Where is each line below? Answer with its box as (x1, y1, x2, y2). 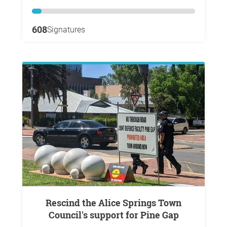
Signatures (47, 25, 85, 34)
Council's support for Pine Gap (48, 209, 179, 221)
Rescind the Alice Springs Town (46, 197, 52, 209)
